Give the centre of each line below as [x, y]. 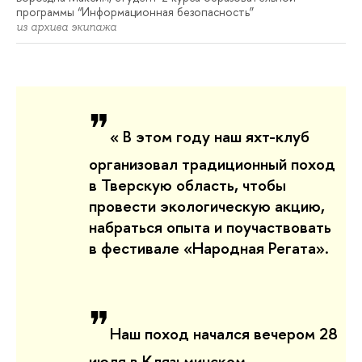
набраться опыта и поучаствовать [210, 226]
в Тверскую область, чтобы [187, 184]
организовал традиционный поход [212, 163]
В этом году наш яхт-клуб [216, 136]
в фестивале [136, 247]
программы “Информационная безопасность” [135, 12]
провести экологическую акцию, [207, 205]
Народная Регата [254, 247]
